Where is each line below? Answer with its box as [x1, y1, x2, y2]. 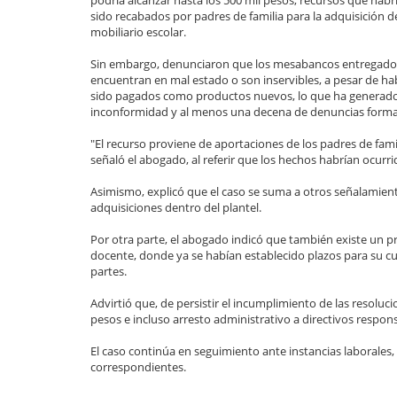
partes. [90, 263, 127, 280]
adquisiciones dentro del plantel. [90, 199, 261, 216]
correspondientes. [90, 359, 186, 376]
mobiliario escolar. [90, 24, 186, 41]
